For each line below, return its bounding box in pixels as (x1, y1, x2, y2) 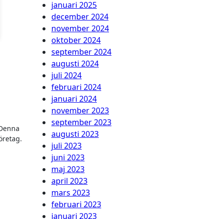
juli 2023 (51, 140, 82, 151)
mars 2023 (51, 187, 90, 198)
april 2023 (51, 175, 88, 186)
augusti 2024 (51, 58, 99, 69)
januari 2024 (51, 93, 97, 104)
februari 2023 (51, 199, 101, 210)
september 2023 (51, 117, 111, 128)
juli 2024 (51, 70, 82, 81)
